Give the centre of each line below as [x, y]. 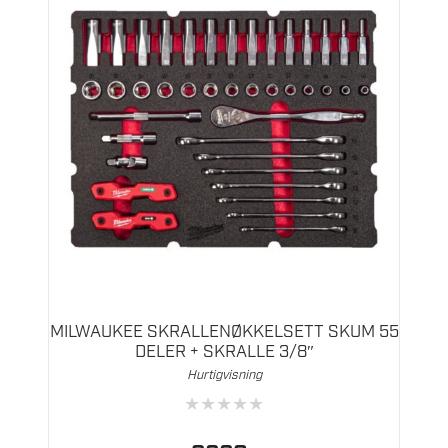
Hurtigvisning [224, 376]
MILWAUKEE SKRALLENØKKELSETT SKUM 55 [224, 332]
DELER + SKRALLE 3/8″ [224, 352]
